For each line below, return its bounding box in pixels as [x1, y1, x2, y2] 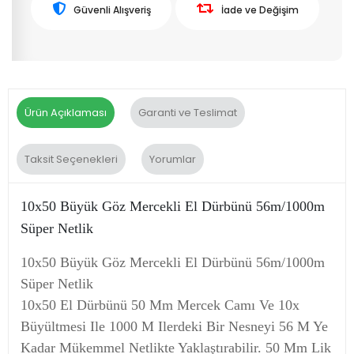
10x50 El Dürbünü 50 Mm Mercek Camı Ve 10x [21, 296, 299, 313]
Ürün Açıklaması [24, 104, 107, 120]
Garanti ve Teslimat [138, 104, 237, 120]
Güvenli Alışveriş [73, 2, 151, 17]
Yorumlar [149, 151, 196, 167]
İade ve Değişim [220, 2, 299, 17]
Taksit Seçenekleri [24, 151, 118, 167]
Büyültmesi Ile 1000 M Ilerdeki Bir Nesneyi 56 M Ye [21, 318, 328, 334]
